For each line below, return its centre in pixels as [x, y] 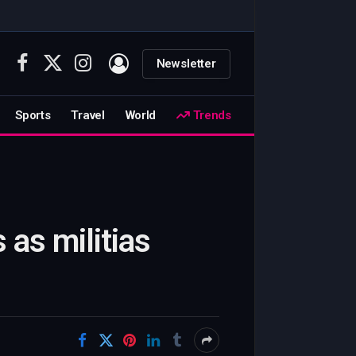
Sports [33, 115]
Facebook [45, 70]
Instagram [107, 70]
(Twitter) [74, 87]
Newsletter [186, 63]
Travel [88, 115]
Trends [210, 115]
